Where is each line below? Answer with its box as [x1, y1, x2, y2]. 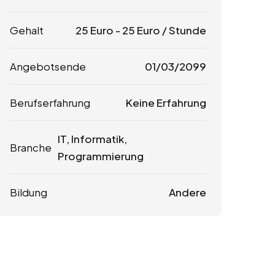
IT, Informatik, [58, 132, 127, 146]
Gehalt [10, 23, 44, 37]
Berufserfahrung [10, 96, 90, 110]
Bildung [10, 185, 47, 199]
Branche [10, 141, 52, 155]
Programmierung [58, 149, 144, 163]
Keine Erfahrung [125, 96, 206, 110]
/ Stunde [160, 23, 206, 37]
